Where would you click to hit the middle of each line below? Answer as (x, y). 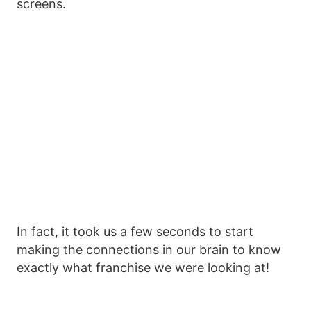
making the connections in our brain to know (149, 250)
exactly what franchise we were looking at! (143, 268)
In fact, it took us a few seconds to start (135, 232)
